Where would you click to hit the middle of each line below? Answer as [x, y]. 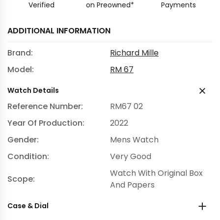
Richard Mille [134, 53]
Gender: [23, 140]
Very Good [131, 156]
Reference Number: [45, 106]
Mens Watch [134, 140]
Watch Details [33, 90]
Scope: [21, 179]
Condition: [28, 156]
